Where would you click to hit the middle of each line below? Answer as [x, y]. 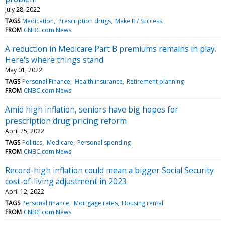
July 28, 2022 [23, 9]
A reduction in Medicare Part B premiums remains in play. [111, 48]
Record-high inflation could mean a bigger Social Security [109, 170]
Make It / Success [138, 21]
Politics [32, 142]
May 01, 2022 [24, 70]
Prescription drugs [84, 21]
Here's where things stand [54, 60]
